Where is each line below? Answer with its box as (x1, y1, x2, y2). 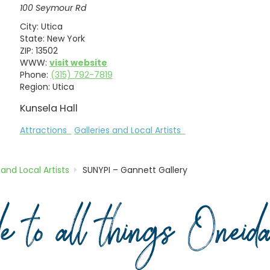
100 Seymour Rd (19, 2, 86, 14)
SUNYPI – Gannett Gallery (83, 164, 188, 177)
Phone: (19, 68, 48, 81)
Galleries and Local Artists (74, 124, 186, 136)
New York (46, 32, 85, 45)
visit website (49, 56, 107, 69)
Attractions (19, 124, 72, 136)
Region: (19, 80, 50, 93)
